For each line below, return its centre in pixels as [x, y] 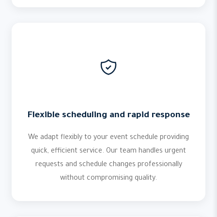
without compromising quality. [108, 179]
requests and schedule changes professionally [108, 165]
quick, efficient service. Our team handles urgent [108, 152]
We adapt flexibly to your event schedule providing [108, 138]
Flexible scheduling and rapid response [108, 116]
